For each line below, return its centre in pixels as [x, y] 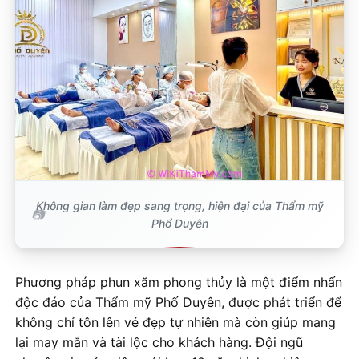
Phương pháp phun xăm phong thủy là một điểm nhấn [179, 282]
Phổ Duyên [179, 224]
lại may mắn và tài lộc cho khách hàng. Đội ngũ [159, 343]
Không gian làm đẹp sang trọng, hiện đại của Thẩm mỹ [179, 206]
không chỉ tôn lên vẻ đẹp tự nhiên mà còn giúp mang [175, 323]
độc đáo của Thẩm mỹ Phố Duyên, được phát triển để [178, 303]
